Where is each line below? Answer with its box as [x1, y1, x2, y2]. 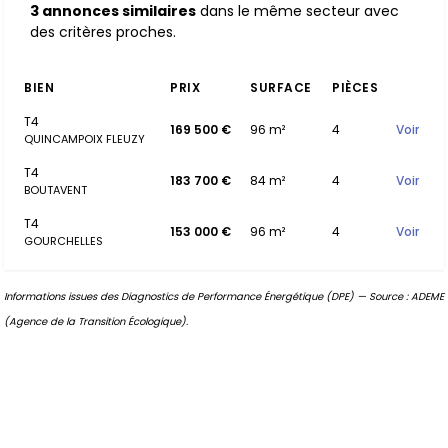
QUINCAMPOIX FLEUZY [24, 131, 145, 147]
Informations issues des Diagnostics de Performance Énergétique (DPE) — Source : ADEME [4, 289, 444, 304]
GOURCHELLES [24, 233, 103, 249]
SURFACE [250, 79, 312, 96]
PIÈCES [332, 79, 378, 96]
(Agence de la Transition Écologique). [4, 314, 188, 329]
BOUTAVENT [24, 182, 87, 198]
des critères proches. [30, 22, 176, 42]
